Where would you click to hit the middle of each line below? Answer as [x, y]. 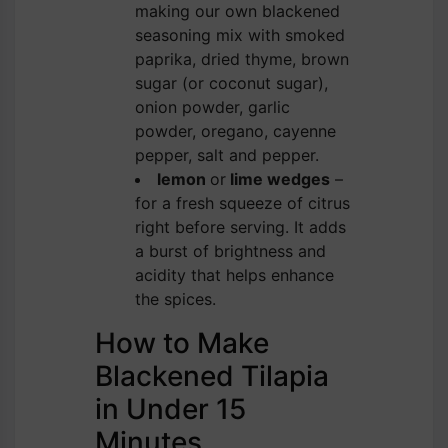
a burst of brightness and [230, 250]
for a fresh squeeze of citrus [242, 202]
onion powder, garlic [212, 106]
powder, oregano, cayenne [235, 130]
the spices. [175, 298]
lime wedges [278, 178]
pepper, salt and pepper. [227, 154]
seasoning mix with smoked [240, 34]
